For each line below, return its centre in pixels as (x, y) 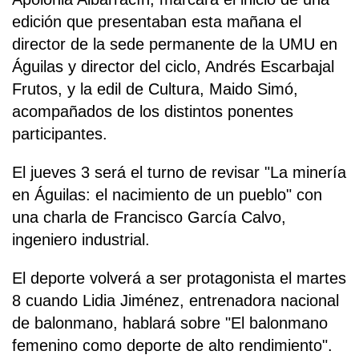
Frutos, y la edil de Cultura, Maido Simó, (155, 89)
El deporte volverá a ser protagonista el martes (179, 278)
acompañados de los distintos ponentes (153, 111)
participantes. (60, 133)
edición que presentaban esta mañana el (157, 21)
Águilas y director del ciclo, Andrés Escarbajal (173, 66)
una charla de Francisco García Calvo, (149, 217)
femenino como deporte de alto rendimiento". (172, 345)
